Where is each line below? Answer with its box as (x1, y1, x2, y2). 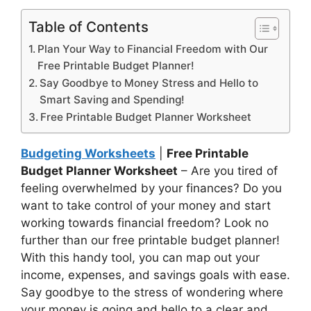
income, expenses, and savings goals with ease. (21, 267, 290, 282)
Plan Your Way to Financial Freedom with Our (37, 42, 269, 56)
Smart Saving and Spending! (40, 92, 185, 106)
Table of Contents (28, 17, 149, 35)
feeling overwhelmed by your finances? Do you (21, 180, 282, 195)
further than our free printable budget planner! (21, 233, 280, 247)
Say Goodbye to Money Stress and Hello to (40, 76, 259, 90)
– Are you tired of (178, 163, 278, 178)
